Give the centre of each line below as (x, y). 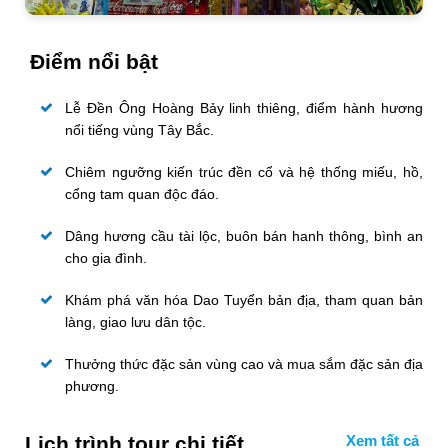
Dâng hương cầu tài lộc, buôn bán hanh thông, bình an (244, 236)
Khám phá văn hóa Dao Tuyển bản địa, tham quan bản (244, 300)
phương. (92, 386)
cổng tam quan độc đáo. (142, 194)
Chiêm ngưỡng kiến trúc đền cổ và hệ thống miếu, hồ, (244, 172)
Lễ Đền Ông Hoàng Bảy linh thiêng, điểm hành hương (244, 108)
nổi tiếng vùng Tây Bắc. (139, 130)
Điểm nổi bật (94, 61)
